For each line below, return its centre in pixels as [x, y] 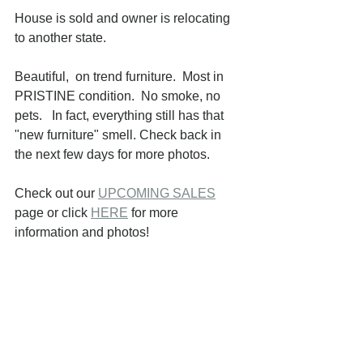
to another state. [60, 38]
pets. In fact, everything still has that [121, 115]
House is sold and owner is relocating [124, 18]
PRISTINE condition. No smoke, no [119, 96]
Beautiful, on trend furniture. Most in [121, 77]
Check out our [56, 193]
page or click [53, 213]
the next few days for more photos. [112, 154]
